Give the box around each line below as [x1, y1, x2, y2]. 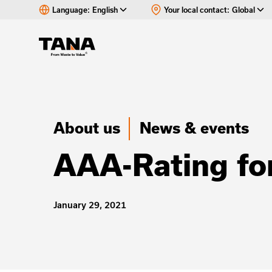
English [92, 5, 118, 14]
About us [53, 119, 120, 137]
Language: [52, 5, 90, 14]
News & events [140, 119, 249, 137]
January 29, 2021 [53, 200, 126, 210]
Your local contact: [164, 5, 229, 14]
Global [232, 5, 255, 14]
